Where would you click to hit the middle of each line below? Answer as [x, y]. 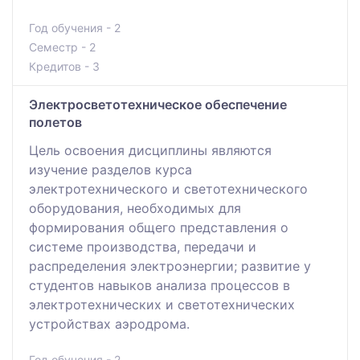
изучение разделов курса [110, 169]
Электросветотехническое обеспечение [158, 104]
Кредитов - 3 [64, 66]
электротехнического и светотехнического [168, 188]
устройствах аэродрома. [109, 323]
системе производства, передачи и [143, 246]
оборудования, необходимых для [135, 208]
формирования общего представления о [159, 227]
